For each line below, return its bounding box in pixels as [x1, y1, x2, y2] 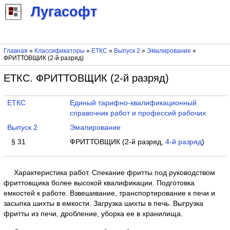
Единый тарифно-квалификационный [69, 99, 197, 107]
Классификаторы [34, 47, 85, 55]
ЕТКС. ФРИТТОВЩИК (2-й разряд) [3, 72, 169, 84]
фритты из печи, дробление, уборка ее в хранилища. [3, 209, 183, 218]
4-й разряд [165, 138, 202, 146]
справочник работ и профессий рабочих [69, 109, 206, 117]
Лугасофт [31, 4, 97, 20]
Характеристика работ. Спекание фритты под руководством [14, 168, 216, 177]
